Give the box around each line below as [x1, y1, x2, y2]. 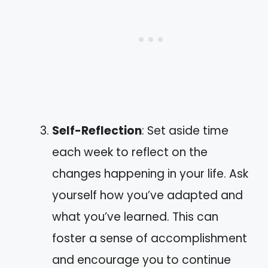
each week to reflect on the [52, 144, 208, 161]
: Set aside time [142, 123, 229, 139]
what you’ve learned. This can [52, 209, 218, 226]
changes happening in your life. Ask [52, 166, 248, 182]
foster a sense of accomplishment [52, 230, 247, 247]
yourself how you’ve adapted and [52, 187, 243, 204]
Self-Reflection [52, 123, 142, 139]
